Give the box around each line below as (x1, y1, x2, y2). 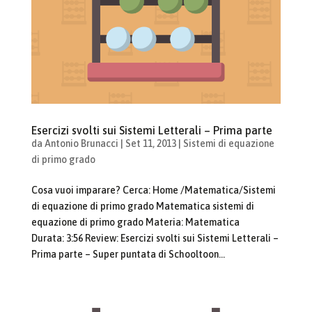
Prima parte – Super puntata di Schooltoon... (31, 248, 225, 260)
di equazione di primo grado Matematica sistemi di (31, 200, 254, 212)
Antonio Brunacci (44, 137, 118, 149)
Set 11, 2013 (125, 137, 176, 149)
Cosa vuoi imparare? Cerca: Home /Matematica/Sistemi (31, 184, 276, 196)
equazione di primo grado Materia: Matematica (31, 216, 240, 228)
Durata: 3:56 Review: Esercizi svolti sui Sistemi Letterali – (31, 232, 279, 244)
